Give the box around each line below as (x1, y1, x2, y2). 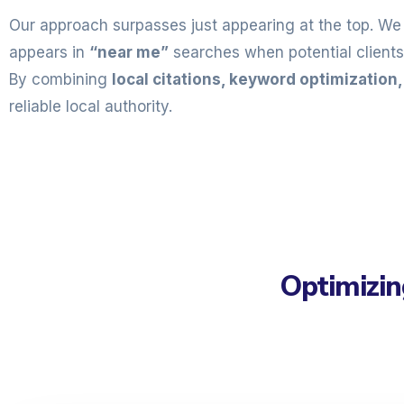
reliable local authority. (9, 97, 172, 115)
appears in (9, 43, 89, 61)
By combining (9, 70, 112, 88)
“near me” (89, 43, 169, 61)
